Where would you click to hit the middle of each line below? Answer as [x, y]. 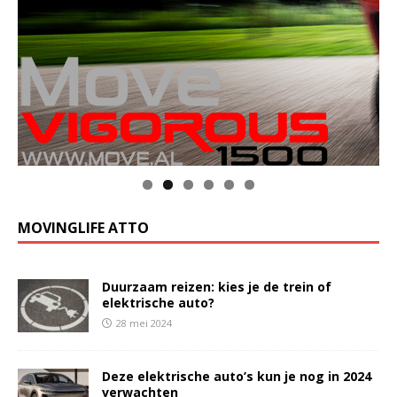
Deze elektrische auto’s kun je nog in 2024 [237, 377]
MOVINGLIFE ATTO [83, 228]
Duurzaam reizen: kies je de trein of [217, 287]
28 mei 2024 [144, 323]
